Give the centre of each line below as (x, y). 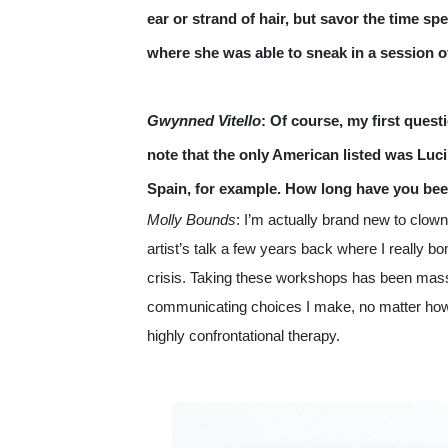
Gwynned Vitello (204, 121)
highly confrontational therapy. (243, 336)
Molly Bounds (191, 220)
